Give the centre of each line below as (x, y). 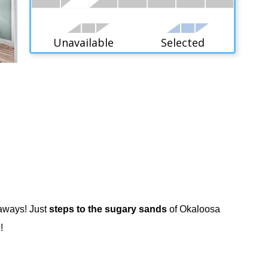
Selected (182, 43)
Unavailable (83, 43)
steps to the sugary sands (108, 209)
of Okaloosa (193, 209)
